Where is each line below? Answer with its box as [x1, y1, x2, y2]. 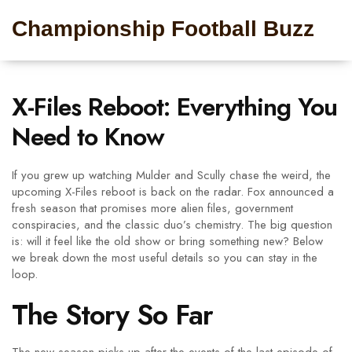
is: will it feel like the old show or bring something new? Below [12, 233, 323, 250]
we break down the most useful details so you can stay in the [12, 249, 317, 266]
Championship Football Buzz [12, 16, 314, 41]
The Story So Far [12, 294, 213, 335]
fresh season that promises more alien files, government [12, 200, 293, 217]
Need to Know [12, 119, 164, 155]
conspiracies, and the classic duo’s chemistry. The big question [12, 216, 332, 233]
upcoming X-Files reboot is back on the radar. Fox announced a [12, 183, 334, 200]
